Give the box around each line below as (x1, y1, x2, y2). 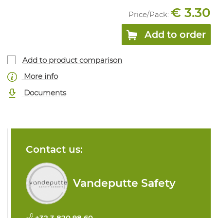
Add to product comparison (22, 55, 123, 65)
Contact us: (26, 144, 83, 155)
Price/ (128, 10, 149, 19)
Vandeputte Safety (73, 176, 176, 190)
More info (21, 72, 58, 81)
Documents (21, 88, 66, 97)
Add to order (145, 29, 206, 41)
